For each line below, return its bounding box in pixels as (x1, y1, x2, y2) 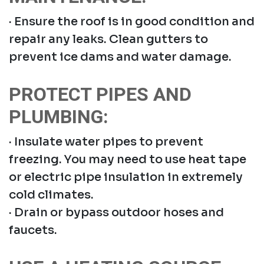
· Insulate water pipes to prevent (9, 134, 203, 149)
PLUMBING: (9, 103, 108, 131)
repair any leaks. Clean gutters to (9, 31, 208, 47)
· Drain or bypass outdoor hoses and (9, 204, 224, 220)
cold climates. (9, 187, 94, 202)
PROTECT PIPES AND (9, 80, 192, 108)
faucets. (9, 222, 57, 237)
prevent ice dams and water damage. (9, 49, 232, 64)
